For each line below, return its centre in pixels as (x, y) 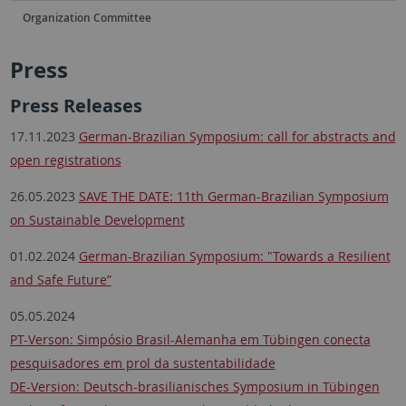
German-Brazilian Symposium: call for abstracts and (237, 137)
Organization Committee (87, 17)
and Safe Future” (60, 280)
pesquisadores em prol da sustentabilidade (142, 363)
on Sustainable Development (97, 220)
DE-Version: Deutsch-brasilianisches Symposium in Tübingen (194, 387)
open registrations (65, 160)
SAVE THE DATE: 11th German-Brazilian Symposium (233, 197)
